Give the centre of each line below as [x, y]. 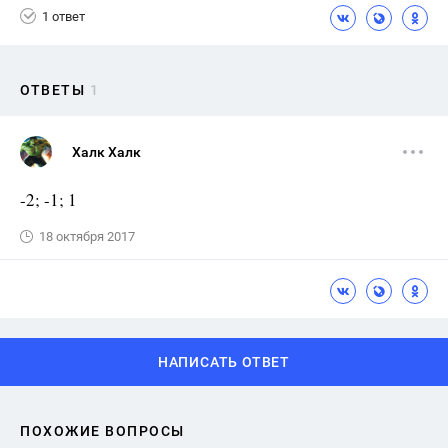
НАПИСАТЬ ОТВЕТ [224, 362]
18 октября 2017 [87, 236]
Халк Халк [106, 152]
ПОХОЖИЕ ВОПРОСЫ [102, 431]
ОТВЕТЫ [52, 90]
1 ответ [63, 16]
